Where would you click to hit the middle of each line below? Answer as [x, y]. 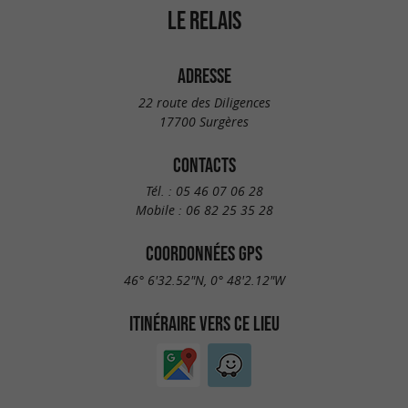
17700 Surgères [204, 121]
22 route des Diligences [204, 102]
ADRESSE [204, 76]
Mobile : [160, 210]
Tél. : [160, 191]
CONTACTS [204, 164]
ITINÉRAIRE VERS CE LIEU [204, 323]
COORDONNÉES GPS [204, 254]
